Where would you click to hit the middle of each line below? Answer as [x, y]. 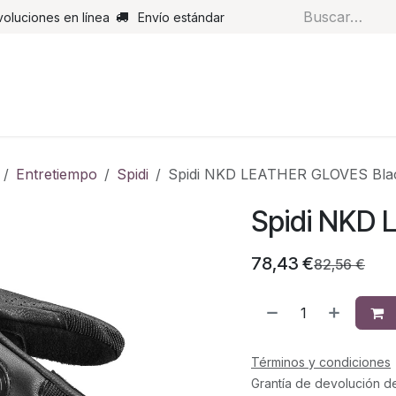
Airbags [256, 100]
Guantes [189, 100]
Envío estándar [181, 17]
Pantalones [57, 100]
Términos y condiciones [321, 362]
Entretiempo [57, 174]
